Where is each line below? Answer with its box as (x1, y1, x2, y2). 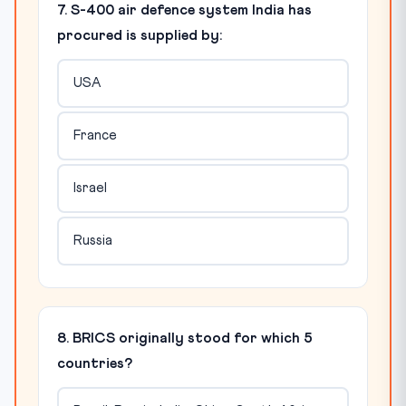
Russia (72, 234, 112, 248)
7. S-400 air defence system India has (57, 2, 312, 17)
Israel (72, 181, 107, 196)
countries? (57, 355, 132, 371)
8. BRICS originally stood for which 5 (57, 330, 313, 345)
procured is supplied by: (57, 27, 222, 43)
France (72, 129, 117, 143)
